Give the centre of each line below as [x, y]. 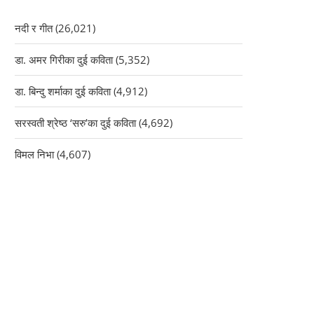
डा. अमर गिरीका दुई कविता [64, 60]
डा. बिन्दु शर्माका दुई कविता [63, 91]
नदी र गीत [34, 28]
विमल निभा [34, 154]
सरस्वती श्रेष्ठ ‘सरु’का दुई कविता [75, 123]
